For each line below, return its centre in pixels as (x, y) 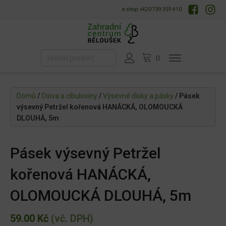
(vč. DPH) (71, 219)
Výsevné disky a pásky (138, 96)
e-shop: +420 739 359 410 (152, 9)
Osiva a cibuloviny (69, 96)
